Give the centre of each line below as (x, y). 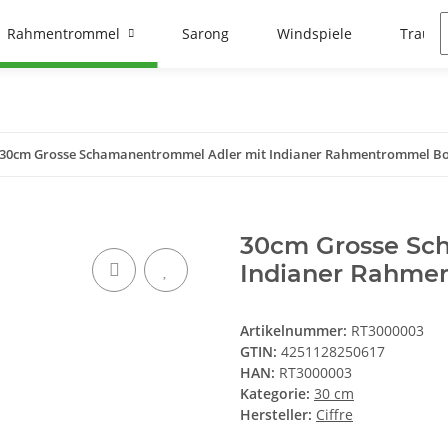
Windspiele (314, 34)
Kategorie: (277, 394)
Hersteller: (276, 415)
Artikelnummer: (295, 331)
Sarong (205, 34)
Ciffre (334, 415)
